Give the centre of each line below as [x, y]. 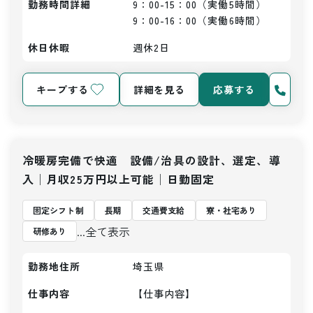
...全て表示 [104, 231]
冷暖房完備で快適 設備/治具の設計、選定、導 [152, 160]
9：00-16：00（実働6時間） [199, 20]
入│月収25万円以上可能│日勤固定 [119, 179]
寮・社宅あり [231, 210]
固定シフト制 [58, 210]
